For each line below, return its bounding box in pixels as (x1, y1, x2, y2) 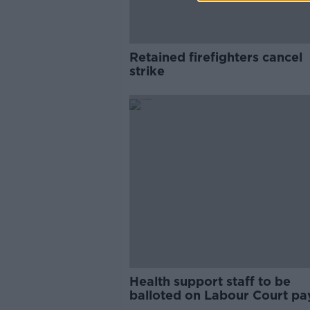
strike (129, 64, 168, 78)
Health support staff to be (129, 274, 291, 289)
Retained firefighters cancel (129, 50, 302, 64)
